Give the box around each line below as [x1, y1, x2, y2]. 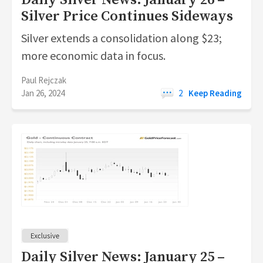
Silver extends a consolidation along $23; [21, 31, 222, 45]
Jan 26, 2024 [21, 87, 65, 99]
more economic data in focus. [21, 48, 166, 63]
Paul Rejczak [21, 75, 66, 86]
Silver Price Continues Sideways [21, 8, 233, 25]
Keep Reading [188, 87, 242, 99]
